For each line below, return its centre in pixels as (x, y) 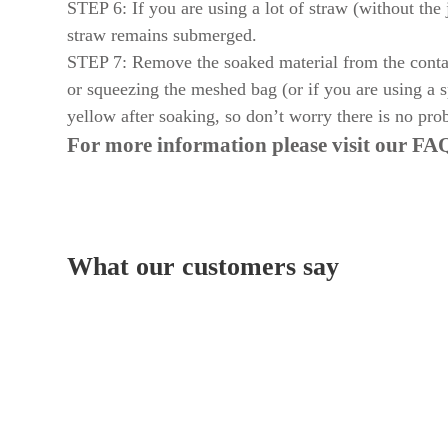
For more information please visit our (239, 144)
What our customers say (203, 266)
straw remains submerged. (162, 34)
